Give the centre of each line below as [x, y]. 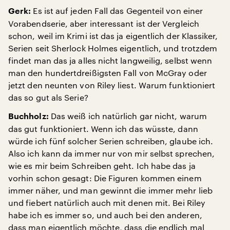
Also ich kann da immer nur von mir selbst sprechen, [112, 153]
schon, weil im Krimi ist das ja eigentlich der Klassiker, [113, 36]
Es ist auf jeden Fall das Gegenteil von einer [117, 11]
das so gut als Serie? [48, 97]
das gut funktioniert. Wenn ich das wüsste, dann [103, 129]
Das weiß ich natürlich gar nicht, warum [128, 116]
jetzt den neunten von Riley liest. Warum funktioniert [112, 85]
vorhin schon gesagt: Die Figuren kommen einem [105, 178]
